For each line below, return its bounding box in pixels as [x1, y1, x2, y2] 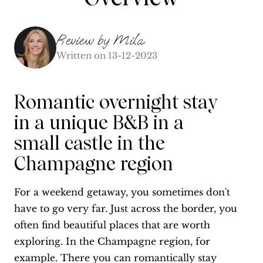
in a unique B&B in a [14, 112, 184, 134]
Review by [56, 31, 109, 49]
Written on [56, 49, 106, 61]
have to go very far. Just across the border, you [14, 203, 237, 215]
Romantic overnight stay [14, 91, 217, 114]
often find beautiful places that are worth [14, 219, 210, 231]
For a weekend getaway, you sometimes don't [14, 186, 230, 198]
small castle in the [14, 132, 165, 155]
